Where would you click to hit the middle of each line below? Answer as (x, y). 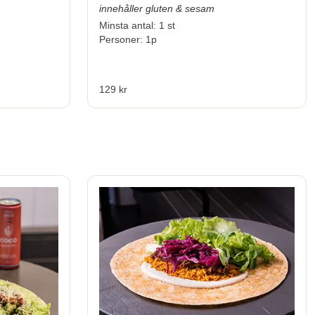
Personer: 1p (128, 40)
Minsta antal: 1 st (137, 26)
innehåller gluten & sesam (157, 9)
